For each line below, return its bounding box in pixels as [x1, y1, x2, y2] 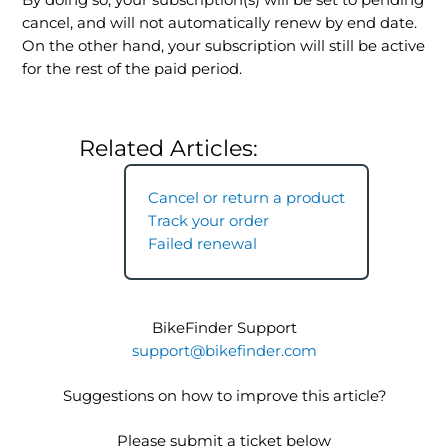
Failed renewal [147, 235, 257, 254]
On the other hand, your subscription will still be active [22, 37, 426, 56]
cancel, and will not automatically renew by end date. [22, 14, 418, 33]
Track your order [147, 212, 269, 231]
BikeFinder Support [151, 319, 297, 338]
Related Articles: [79, 133, 259, 162]
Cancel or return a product [147, 189, 345, 208]
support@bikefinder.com [131, 342, 317, 361]
